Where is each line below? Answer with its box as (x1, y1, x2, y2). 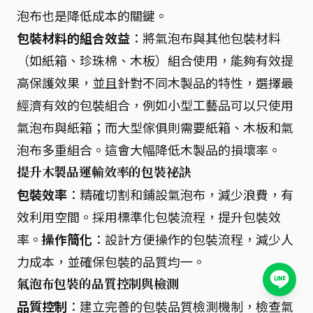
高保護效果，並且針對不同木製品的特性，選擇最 (17, 73, 293, 92)
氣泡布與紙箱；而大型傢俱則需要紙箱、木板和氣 (17, 117, 293, 136)
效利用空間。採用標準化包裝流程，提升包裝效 (17, 207, 281, 226)
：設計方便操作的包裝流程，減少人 (92, 229, 293, 248)
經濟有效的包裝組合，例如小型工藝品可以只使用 (17, 95, 293, 114)
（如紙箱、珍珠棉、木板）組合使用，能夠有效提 (17, 50, 293, 69)
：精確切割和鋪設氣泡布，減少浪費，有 (67, 184, 293, 203)
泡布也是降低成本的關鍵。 (17, 6, 168, 24)
